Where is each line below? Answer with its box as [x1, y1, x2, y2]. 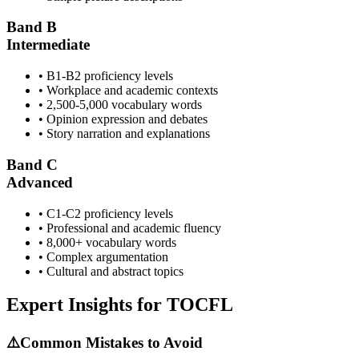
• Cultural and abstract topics [38, 264, 184, 278]
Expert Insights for [6, 294, 162, 316]
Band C [6, 155, 58, 173]
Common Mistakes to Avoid [20, 334, 203, 352]
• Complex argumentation [38, 249, 168, 264]
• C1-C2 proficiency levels [38, 206, 173, 220]
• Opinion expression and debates [38, 112, 208, 127]
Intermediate [6, 36, 90, 54]
